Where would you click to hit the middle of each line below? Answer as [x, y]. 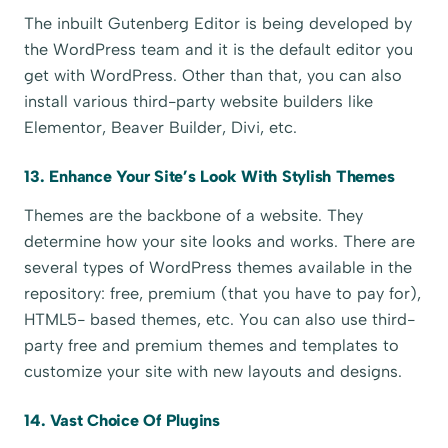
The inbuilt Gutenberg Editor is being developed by [218, 24]
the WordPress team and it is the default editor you [219, 50]
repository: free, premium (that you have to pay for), [223, 294]
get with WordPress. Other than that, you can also [213, 76]
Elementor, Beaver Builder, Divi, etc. [161, 128]
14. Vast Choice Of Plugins [122, 420]
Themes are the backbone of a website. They [194, 216]
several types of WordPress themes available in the [218, 268]
